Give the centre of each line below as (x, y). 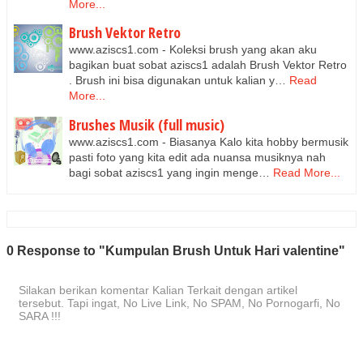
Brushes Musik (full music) (147, 124)
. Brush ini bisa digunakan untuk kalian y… (177, 80)
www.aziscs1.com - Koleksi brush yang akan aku (193, 49)
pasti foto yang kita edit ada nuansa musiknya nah (197, 157)
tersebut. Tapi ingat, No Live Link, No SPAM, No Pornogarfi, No (179, 303)
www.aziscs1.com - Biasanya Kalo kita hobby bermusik (209, 141)
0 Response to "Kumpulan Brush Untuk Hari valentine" (176, 251)
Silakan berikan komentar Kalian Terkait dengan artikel (158, 290)
